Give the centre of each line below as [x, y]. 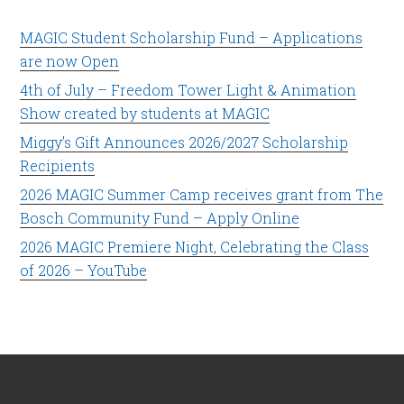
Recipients [58, 165]
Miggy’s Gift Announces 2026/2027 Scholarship [184, 142]
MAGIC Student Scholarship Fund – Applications [192, 37]
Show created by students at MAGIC [145, 113]
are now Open [70, 61]
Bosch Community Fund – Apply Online [160, 218]
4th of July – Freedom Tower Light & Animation [188, 90]
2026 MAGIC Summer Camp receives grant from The [202, 194]
